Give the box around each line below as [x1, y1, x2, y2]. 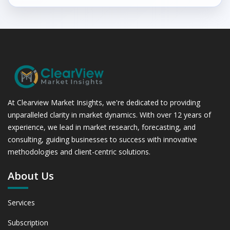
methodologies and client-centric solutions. [8, 146, 150, 157]
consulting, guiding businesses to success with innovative [8, 134, 197, 144]
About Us [8, 168, 54, 183]
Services [8, 197, 35, 207]
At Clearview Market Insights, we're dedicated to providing [8, 97, 200, 107]
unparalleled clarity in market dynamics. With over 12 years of [8, 109, 211, 120]
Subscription [8, 217, 48, 227]
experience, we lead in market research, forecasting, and [8, 122, 196, 132]
